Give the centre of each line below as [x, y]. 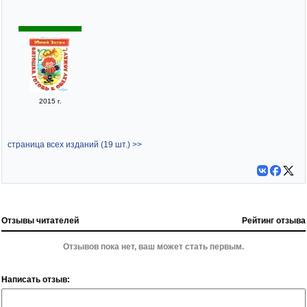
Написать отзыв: [36, 279]
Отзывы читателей [40, 220]
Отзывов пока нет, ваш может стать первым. [153, 246]
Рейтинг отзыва [274, 220]
